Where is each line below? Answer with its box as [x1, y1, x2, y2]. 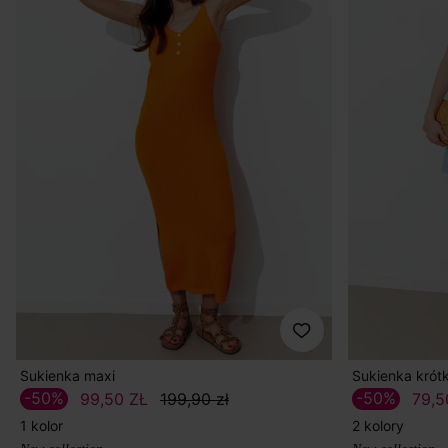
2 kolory [360, 416, 404, 434]
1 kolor [27, 416, 63, 434]
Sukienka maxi [20, 367, 115, 384]
